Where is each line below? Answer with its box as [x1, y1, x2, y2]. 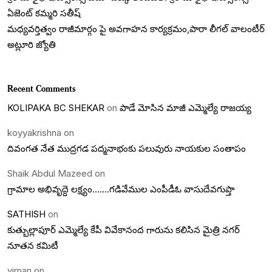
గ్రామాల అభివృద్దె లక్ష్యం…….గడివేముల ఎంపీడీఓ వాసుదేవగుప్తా [7, 183, 234, 195]
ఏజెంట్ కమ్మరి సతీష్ [7, 7, 81, 19]
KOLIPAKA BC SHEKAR [7, 101, 104, 114]
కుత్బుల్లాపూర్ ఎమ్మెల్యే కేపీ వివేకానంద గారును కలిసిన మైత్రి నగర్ [7, 223, 240, 236]
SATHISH [7, 208, 46, 220]
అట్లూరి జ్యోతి [7, 38, 56, 50]
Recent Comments [7, 82, 75, 94]
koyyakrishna [7, 126, 61, 138]
